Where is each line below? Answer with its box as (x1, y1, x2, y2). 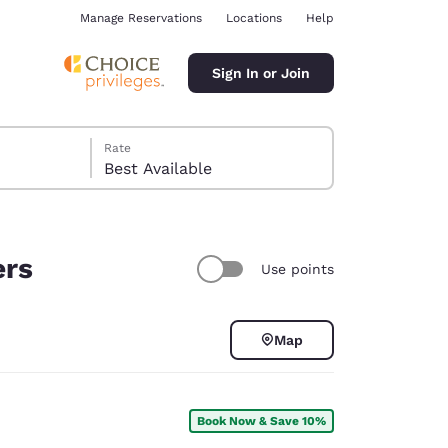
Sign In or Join (212, 64, 310, 81)
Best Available (104, 159, 213, 178)
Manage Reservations (80, 11, 202, 25)
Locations (226, 11, 282, 25)
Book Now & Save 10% (197, 413, 326, 428)
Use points (261, 260, 334, 277)
